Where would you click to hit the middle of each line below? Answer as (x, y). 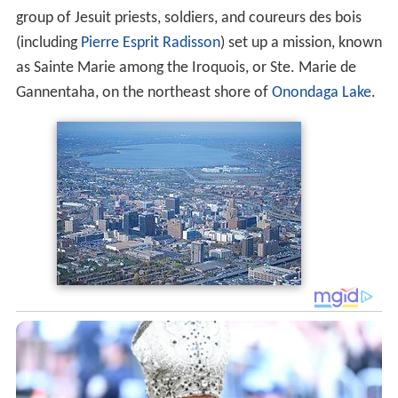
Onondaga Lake (321, 92)
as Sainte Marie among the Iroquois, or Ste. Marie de (186, 68)
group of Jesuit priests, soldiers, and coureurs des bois (188, 18)
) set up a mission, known (301, 43)
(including (48, 43)
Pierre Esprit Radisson (150, 43)
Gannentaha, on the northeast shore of (143, 92)
